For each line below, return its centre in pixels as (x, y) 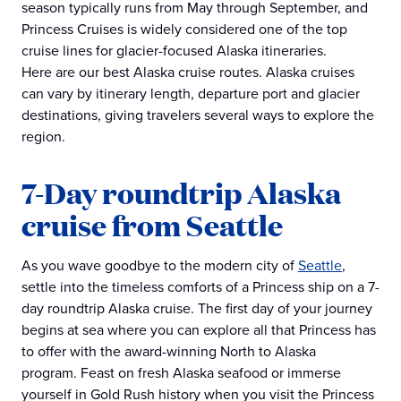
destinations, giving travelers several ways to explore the (198, 115)
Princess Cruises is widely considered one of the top (184, 30)
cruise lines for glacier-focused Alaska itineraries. (174, 51)
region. (43, 137)
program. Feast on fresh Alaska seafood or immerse (181, 373)
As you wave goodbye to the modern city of (160, 266)
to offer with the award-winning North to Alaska (169, 352)
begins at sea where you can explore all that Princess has (199, 330)
